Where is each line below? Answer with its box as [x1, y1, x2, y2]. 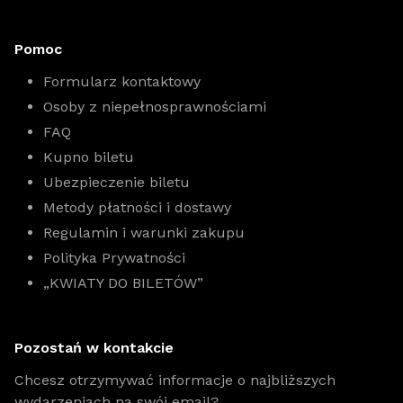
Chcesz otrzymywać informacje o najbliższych [14, 372, 336, 389]
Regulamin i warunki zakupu [43, 224, 245, 241]
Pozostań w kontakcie [14, 339, 174, 356]
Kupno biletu [43, 148, 134, 166]
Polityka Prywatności [43, 249, 185, 266]
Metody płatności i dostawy [43, 199, 231, 216]
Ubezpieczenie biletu [43, 174, 190, 191]
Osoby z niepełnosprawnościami [43, 98, 266, 115]
